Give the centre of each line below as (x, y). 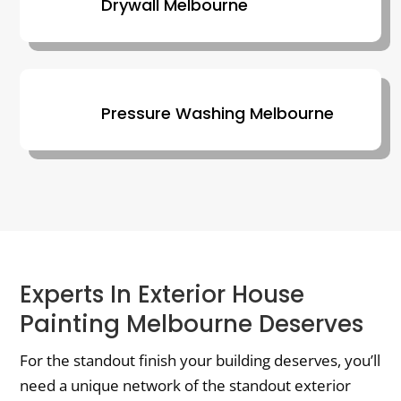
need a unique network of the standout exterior (186, 385)
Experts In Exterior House (162, 294)
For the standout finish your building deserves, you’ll (200, 360)
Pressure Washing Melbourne (217, 113)
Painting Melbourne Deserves (192, 324)
